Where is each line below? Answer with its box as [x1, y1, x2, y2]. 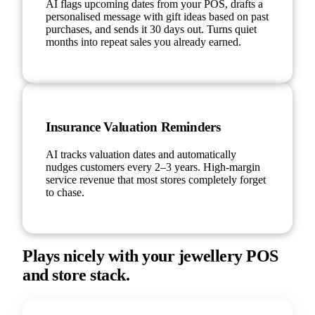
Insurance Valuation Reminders [46, 119, 221, 134]
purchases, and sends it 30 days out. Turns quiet [46, 23, 257, 36]
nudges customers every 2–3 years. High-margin [46, 160, 260, 173]
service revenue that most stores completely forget [46, 173, 266, 186]
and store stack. [22, 266, 130, 285]
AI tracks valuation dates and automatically [46, 148, 236, 160]
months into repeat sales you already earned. [46, 36, 241, 49]
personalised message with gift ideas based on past [46, 11, 269, 23]
